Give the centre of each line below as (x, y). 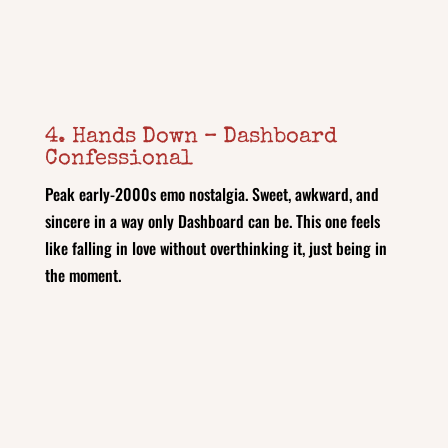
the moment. (82, 274)
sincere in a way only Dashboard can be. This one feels (212, 220)
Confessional (118, 159)
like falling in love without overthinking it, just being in (215, 247)
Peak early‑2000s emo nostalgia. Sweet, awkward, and (211, 193)
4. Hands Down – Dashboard (190, 137)
